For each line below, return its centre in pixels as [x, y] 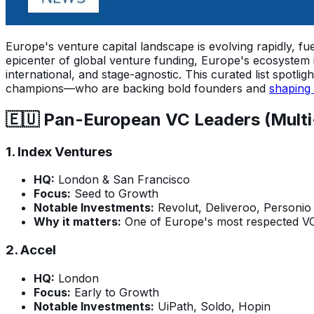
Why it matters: [77, 222]
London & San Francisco [122, 180]
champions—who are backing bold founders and [137, 88]
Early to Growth [115, 292]
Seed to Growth [115, 194]
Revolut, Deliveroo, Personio [233, 208]
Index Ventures [65, 151]
